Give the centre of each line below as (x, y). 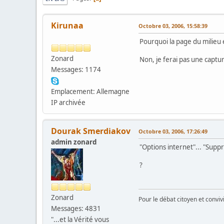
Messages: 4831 (76, 208)
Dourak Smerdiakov (91, 131)
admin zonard (74, 142)
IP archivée (68, 102)
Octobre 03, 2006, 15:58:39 (173, 25)
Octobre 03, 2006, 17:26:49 (173, 131)
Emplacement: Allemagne (90, 91)
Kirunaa (67, 25)
